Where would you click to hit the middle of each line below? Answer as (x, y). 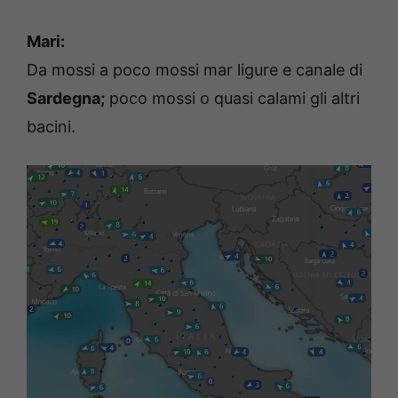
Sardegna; (66, 98)
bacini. (51, 127)
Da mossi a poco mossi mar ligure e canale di (195, 70)
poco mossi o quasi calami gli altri (232, 98)
